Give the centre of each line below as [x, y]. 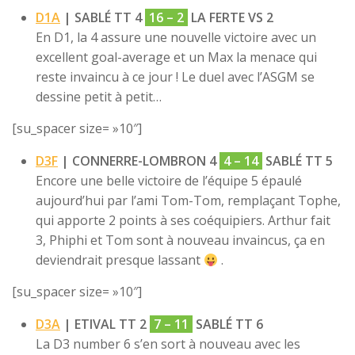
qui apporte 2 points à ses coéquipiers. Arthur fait [183, 221]
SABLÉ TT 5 [298, 161]
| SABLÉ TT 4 [103, 18]
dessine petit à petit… [99, 97]
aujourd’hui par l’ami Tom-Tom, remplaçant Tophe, [188, 201]
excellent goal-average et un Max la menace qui [176, 57]
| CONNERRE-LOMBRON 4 [139, 161]
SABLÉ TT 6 [228, 324]
